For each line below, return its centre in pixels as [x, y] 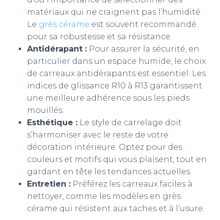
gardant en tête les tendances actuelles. [109, 172]
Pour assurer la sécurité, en [143, 49]
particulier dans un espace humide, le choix [116, 61]
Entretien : [49, 184]
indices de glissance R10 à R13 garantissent [115, 86]
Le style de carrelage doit [130, 123]
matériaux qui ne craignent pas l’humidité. [114, 12]
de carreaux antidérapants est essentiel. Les [116, 73]
